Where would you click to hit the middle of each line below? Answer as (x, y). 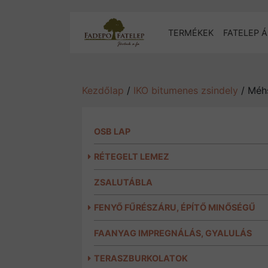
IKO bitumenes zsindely (186, 91)
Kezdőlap (103, 91)
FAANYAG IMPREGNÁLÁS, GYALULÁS (173, 233)
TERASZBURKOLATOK (141, 258)
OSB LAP (112, 132)
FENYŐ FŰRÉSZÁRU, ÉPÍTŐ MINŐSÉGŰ (175, 208)
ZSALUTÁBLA (123, 182)
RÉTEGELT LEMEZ (132, 157)
